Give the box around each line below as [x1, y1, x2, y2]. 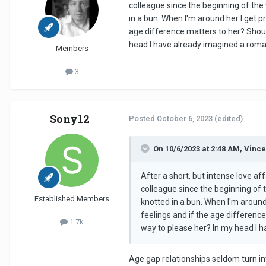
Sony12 [49, 112, 90, 126]
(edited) [214, 114, 243, 123]
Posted [129, 114, 157, 123]
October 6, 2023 [157, 114, 213, 123]
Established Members [34, 194, 109, 204]
